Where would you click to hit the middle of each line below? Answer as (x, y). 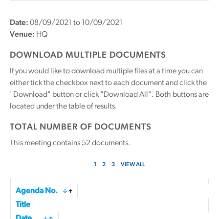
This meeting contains (46, 143)
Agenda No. (37, 191)
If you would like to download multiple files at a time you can (106, 71)
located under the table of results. (64, 107)
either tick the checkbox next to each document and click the (108, 83)
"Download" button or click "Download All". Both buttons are (109, 95)
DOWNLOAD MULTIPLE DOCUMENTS (88, 55)
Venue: (22, 35)
